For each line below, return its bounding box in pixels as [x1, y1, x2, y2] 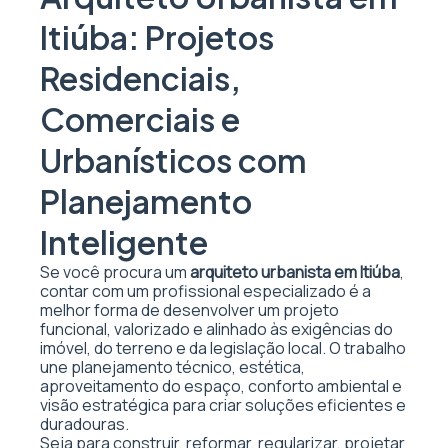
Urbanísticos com [40, 140, 307, 180]
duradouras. [40, 413, 129, 435]
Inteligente [40, 222, 208, 262]
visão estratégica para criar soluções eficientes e [40, 394, 406, 416]
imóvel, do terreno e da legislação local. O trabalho [40, 337, 406, 359]
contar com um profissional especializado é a [40, 280, 371, 302]
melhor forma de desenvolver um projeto [40, 299, 339, 321]
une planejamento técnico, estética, [40, 356, 305, 378]
